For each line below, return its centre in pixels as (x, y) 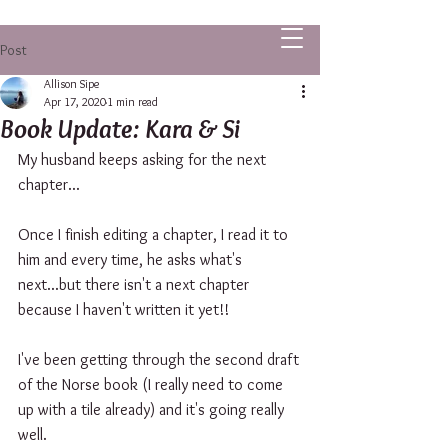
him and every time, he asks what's (132, 259)
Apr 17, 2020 (75, 101)
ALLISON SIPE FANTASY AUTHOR (137, 33)
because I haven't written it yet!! (123, 309)
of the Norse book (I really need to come (152, 384)
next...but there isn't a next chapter (135, 284)
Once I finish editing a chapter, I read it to (155, 234)
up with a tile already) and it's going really (153, 409)
